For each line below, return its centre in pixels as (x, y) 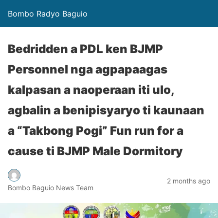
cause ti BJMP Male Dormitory (95, 151)
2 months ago (189, 181)
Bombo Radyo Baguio (48, 14)
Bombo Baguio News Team (51, 187)
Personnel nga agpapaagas (88, 69)
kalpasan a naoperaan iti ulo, (91, 90)
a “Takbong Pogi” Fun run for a (96, 131)
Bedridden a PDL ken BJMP (85, 49)
